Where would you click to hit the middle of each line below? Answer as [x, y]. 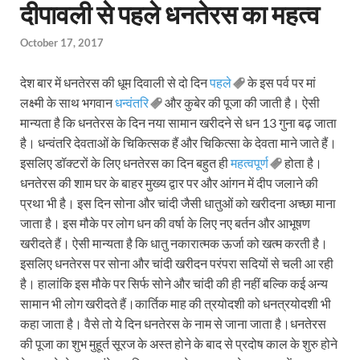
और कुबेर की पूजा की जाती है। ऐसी [241, 103]
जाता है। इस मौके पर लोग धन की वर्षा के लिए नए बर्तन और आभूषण [165, 223]
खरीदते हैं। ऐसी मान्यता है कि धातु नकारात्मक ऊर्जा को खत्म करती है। [174, 243]
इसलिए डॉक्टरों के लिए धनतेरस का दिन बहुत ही [125, 163]
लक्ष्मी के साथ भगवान [67, 103]
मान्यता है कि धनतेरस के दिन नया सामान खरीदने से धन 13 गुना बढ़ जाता [178, 123]
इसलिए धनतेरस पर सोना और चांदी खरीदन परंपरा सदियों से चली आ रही [177, 264]
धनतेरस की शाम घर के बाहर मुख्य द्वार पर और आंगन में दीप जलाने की [169, 183]
